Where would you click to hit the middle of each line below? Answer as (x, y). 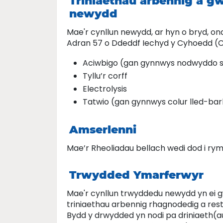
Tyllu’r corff (105, 76)
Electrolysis (105, 89)
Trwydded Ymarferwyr (136, 175)
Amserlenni (103, 130)
